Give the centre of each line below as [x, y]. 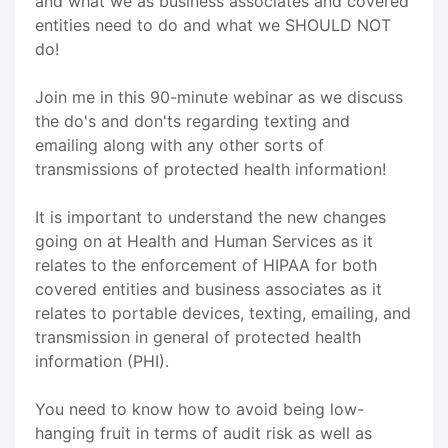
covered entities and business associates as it [208, 288]
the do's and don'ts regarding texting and [192, 120]
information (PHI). [102, 360]
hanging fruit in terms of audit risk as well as [203, 432]
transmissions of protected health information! [210, 168]
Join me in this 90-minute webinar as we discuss [219, 96]
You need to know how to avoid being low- [199, 408]
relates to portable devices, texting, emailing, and [223, 312]
